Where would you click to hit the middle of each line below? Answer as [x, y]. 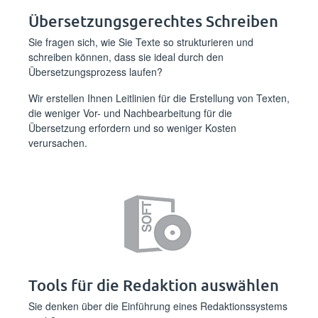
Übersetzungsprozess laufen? [95, 72]
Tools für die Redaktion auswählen [154, 285]
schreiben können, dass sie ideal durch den [126, 57]
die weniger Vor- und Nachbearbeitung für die [130, 113]
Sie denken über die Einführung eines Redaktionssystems [158, 306]
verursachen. [58, 143]
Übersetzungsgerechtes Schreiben [153, 21]
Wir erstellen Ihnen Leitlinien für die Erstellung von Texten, [159, 98]
